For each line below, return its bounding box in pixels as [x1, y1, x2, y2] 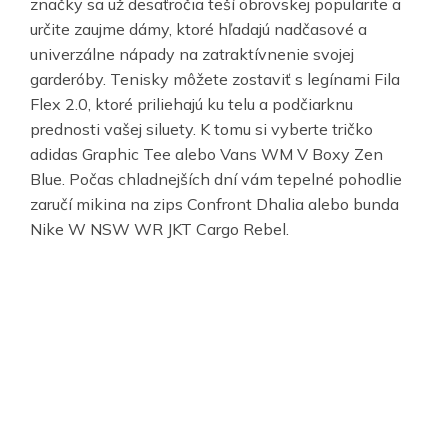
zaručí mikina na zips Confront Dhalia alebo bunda [30, 194, 399, 215]
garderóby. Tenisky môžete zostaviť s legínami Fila [30, 69, 400, 90]
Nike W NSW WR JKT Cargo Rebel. [30, 219, 289, 240]
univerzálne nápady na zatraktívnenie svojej [30, 44, 354, 65]
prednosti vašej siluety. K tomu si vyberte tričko [30, 119, 373, 140]
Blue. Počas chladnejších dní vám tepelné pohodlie [30, 169, 402, 190]
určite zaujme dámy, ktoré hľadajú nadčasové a [30, 19, 367, 40]
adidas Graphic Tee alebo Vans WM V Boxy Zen [30, 144, 383, 165]
